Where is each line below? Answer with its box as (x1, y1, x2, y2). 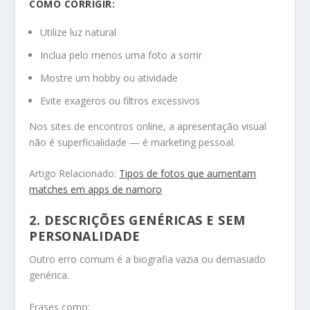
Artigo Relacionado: (29, 166, 120, 180)
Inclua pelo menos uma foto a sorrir (40, 48, 203, 62)
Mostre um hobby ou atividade (40, 71, 179, 84)
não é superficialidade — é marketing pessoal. (29, 135, 236, 149)
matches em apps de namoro (29, 182, 163, 196)
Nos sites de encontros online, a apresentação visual (29, 119, 267, 133)
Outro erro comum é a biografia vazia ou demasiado (29, 253, 266, 266)
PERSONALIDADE (29, 228, 140, 245)
